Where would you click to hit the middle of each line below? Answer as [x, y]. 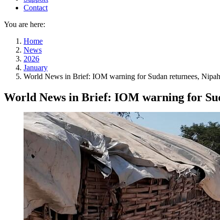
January [36, 67]
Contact [36, 7]
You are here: [25, 24]
